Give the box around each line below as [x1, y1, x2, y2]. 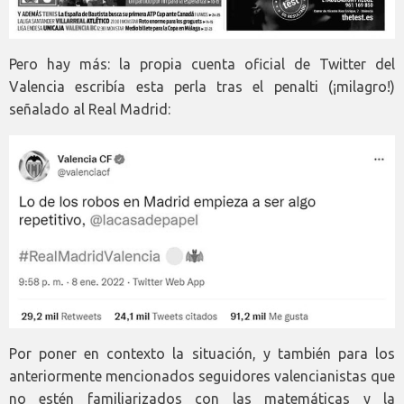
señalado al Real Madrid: [9, 101, 170, 118]
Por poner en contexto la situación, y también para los [9, 344, 395, 362]
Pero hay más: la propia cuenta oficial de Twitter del [9, 56, 395, 73]
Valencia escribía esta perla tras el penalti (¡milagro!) [9, 78, 395, 96]
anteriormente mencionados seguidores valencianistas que [9, 367, 395, 384]
